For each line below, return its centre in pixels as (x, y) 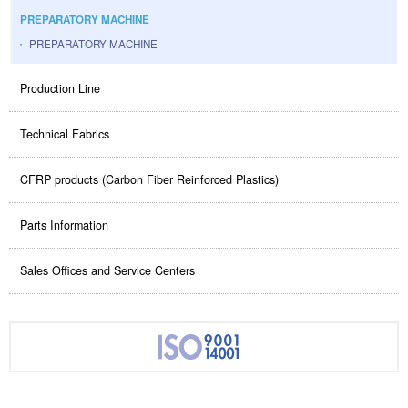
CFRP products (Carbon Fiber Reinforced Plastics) (149, 180)
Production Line (60, 89)
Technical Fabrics (65, 134)
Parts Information (64, 225)
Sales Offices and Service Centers (107, 271)
